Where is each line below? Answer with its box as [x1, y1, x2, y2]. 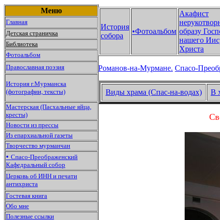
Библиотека [6, 40, 38, 48]
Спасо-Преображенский [11, 153, 78, 161]
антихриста [6, 180, 38, 188]
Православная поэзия [6, 63, 64, 71]
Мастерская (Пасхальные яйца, [6, 103, 91, 110]
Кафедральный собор [6, 161, 65, 168]
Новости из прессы [6, 121, 58, 129]
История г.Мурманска [6, 80, 66, 87]
